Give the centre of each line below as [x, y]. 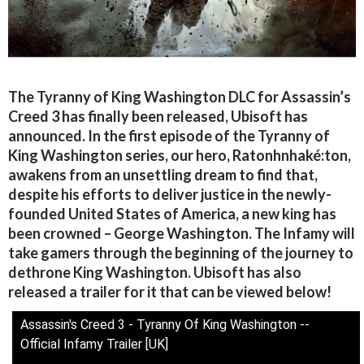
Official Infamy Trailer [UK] [94, 344]
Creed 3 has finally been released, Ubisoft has [158, 117]
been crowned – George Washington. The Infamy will [182, 234]
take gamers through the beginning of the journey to [181, 253]
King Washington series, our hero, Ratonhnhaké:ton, [180, 156]
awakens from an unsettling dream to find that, [163, 175]
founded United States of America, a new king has [172, 214]
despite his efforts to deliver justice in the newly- [170, 195]
